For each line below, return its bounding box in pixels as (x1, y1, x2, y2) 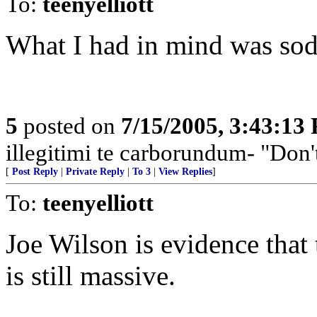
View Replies (158, 166, 212, 177)
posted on (18, 113, 121, 139)
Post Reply (12, 166, 58, 177)
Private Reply (66, 166, 125, 177)
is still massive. (6, 260, 175, 291)
